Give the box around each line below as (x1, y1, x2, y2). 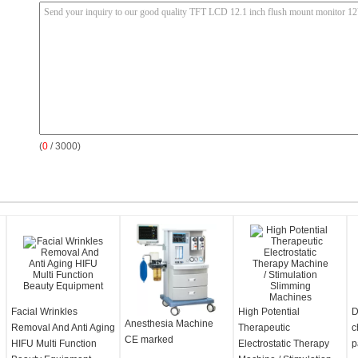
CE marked (125, 334, 173, 345)
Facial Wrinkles (11, 306, 78, 317)
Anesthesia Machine (125, 318, 213, 329)
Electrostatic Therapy (238, 338, 329, 349)
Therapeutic (238, 322, 290, 333)
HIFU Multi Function (11, 338, 97, 349)
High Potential (238, 306, 300, 317)
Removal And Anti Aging (11, 322, 115, 333)
